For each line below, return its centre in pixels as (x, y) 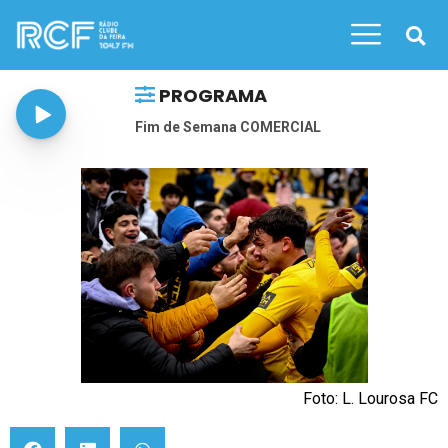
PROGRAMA (211, 95)
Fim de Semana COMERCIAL (228, 127)
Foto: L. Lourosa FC (370, 398)
